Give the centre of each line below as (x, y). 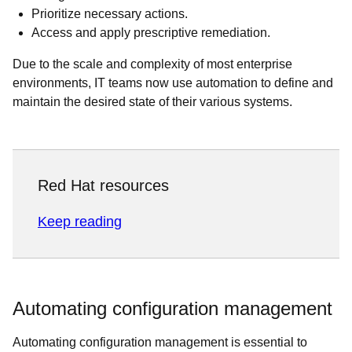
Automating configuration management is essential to (160, 342)
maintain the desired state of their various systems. (152, 102)
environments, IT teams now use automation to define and (173, 83)
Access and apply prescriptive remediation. (151, 33)
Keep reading (80, 222)
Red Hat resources (103, 185)
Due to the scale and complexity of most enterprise (152, 64)
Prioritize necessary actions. (110, 14)
